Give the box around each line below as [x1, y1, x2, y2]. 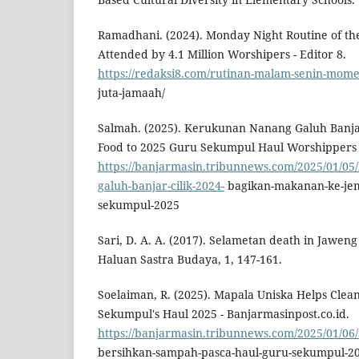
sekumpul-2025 [98, 197, 179, 213]
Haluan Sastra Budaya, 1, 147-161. [98, 252, 282, 268]
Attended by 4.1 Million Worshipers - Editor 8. [98, 46, 346, 63]
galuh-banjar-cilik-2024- [98, 178, 224, 194]
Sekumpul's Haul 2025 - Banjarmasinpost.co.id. [98, 306, 349, 322]
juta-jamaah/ [98, 85, 165, 101]
